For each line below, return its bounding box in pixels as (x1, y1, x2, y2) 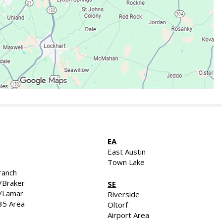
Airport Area (108, 210, 150, 220)
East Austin (108, 147, 146, 157)
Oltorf (108, 199, 128, 210)
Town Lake (108, 157, 145, 167)
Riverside (108, 189, 140, 199)
